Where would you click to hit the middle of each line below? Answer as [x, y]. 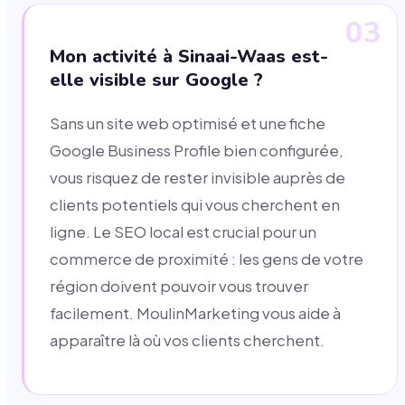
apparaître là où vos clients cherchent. [187, 340]
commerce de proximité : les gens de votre [207, 259]
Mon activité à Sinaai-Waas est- [189, 56]
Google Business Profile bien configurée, [197, 150]
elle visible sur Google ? [156, 80]
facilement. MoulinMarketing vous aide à [195, 313]
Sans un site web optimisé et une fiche [188, 123]
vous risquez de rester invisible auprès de [198, 177]
